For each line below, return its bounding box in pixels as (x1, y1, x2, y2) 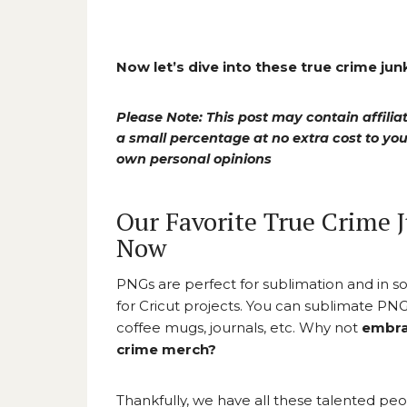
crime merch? (116, 340, 216, 358)
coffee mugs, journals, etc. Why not (116, 318, 362, 336)
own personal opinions (116, 150, 272, 167)
